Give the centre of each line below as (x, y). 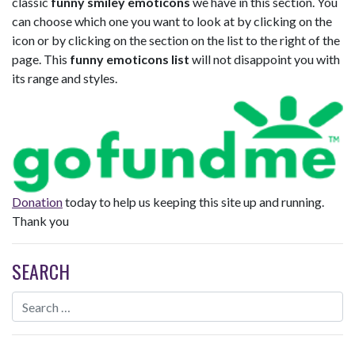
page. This (41, 59)
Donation (37, 202)
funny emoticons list (130, 59)
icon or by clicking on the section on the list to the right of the (176, 40)
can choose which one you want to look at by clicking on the (172, 21)
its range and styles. (65, 78)
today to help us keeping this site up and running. (193, 202)
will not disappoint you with (265, 59)
